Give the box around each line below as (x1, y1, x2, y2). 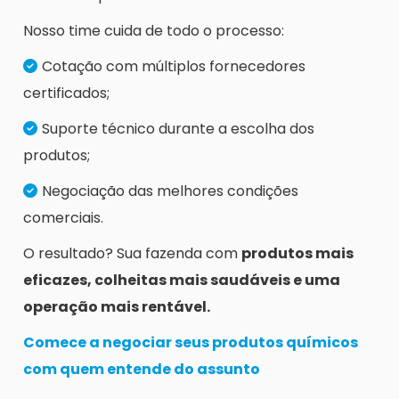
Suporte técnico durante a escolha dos (42, 118, 314, 140)
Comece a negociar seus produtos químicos (23, 332, 358, 354)
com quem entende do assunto (23, 359, 260, 380)
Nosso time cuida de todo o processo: (23, 20, 284, 42)
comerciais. (23, 208, 103, 229)
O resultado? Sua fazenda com (23, 243, 241, 265)
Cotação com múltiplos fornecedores (42, 56, 305, 77)
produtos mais (241, 243, 354, 265)
